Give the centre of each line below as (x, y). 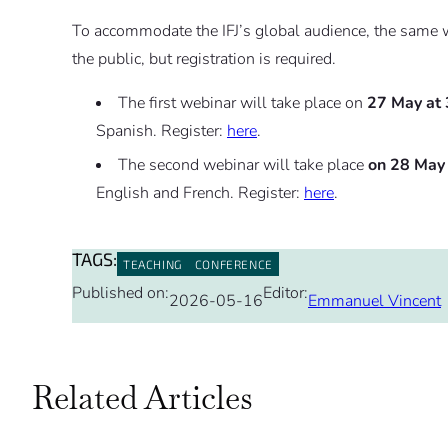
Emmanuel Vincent (374, 301)
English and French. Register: (200, 193)
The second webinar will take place (243, 165)
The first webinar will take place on (242, 103)
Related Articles (142, 398)
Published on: (120, 293)
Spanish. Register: (161, 131)
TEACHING (153, 263)
